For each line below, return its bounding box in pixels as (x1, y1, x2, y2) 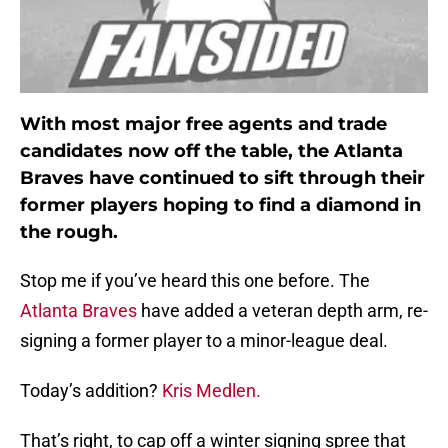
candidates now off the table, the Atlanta (20, 140, 403, 163)
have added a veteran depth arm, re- (137, 300, 428, 322)
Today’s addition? (20, 380, 162, 402)
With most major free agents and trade (20, 113, 387, 136)
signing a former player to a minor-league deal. (20, 330, 388, 352)
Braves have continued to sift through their (20, 167, 425, 190)
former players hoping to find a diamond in (20, 194, 421, 217)
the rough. (20, 221, 118, 244)
